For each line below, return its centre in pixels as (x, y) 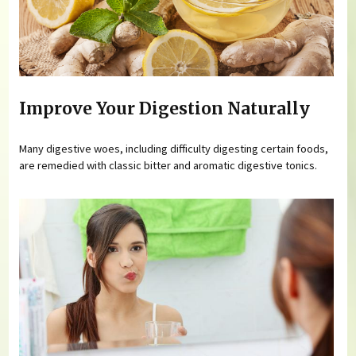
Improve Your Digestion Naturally (165, 109)
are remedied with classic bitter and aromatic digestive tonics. (168, 165)
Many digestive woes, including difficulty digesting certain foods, (174, 148)
